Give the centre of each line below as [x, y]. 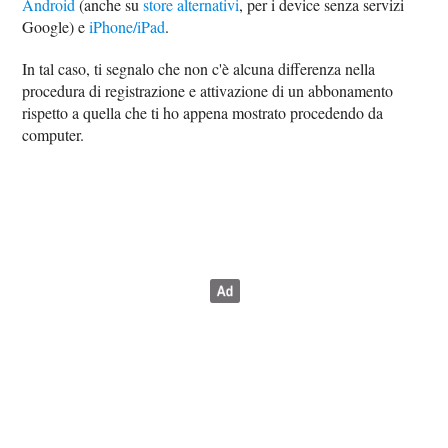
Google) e [56, 26]
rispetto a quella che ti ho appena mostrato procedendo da [203, 112]
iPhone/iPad [127, 26]
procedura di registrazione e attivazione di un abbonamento [208, 90]
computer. [53, 134]
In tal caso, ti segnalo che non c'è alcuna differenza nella [199, 68]
